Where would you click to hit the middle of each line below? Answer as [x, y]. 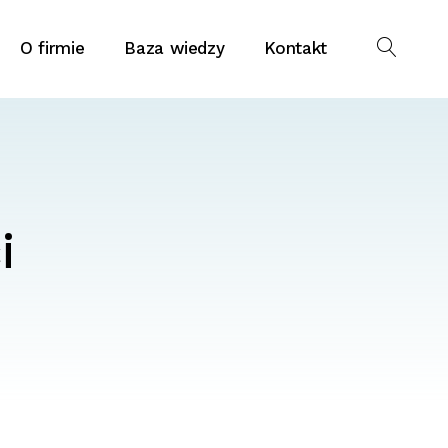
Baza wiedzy [174, 48]
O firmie [52, 48]
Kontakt [295, 48]
